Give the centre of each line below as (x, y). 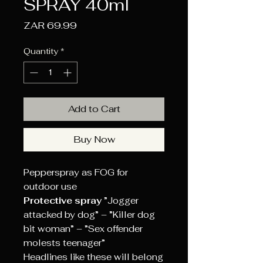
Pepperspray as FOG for (76, 172)
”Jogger (120, 200)
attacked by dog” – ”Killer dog (89, 215)
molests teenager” (64, 243)
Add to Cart (94, 109)
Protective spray (63, 200)
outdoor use (50, 186)
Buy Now (94, 139)
